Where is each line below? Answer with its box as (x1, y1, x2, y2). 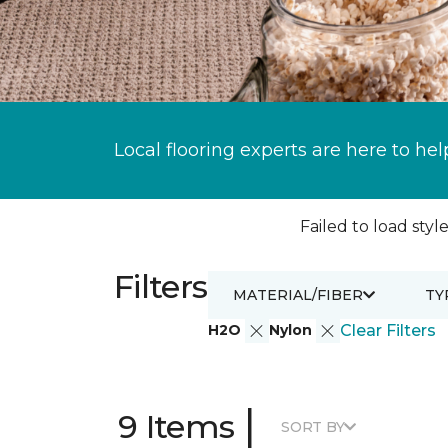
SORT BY (281, 417, 345, 436)
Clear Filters (339, 321, 436, 340)
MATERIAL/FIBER (232, 285, 363, 304)
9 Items (118, 407, 235, 446)
